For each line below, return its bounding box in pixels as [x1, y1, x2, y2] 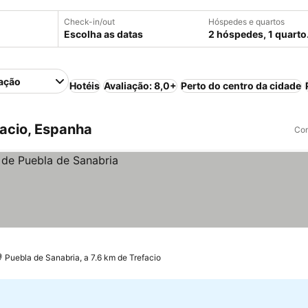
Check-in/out [64, 16, 115, 27]
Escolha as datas [64, 28, 143, 40]
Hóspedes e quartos [208, 16, 285, 27]
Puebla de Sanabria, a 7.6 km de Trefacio [5, 252, 162, 263]
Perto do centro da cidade [181, 80, 302, 91]
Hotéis [69, 80, 100, 91]
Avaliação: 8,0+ [104, 80, 177, 91]
